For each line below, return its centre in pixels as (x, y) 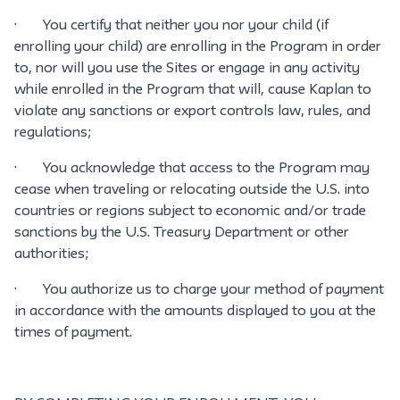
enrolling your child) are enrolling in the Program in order (198, 47)
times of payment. (73, 333)
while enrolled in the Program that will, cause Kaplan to (193, 90)
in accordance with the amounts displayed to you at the (195, 312)
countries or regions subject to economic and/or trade (190, 212)
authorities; (51, 254)
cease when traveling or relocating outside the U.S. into (192, 190)
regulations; (53, 133)
